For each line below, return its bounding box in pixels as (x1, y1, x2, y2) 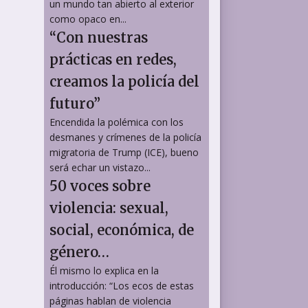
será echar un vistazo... (49, 160, 151, 174)
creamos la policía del (49, 72, 199, 90)
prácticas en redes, (49, 50, 177, 68)
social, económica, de (49, 221, 194, 239)
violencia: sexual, (49, 199, 168, 217)
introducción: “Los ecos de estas (49, 278, 194, 292)
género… (49, 243, 113, 261)
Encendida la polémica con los (49, 115, 184, 129)
